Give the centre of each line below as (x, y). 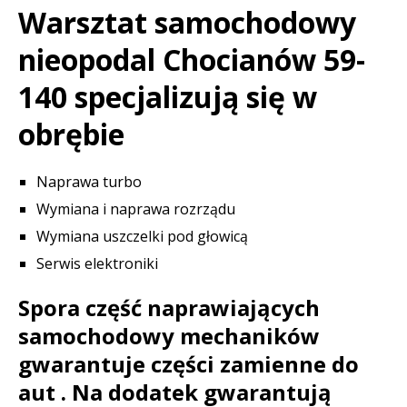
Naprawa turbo (89, 182)
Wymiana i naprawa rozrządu (136, 209)
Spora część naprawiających (169, 308)
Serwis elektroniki (97, 263)
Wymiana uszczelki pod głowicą (142, 236)
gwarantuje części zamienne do (189, 364)
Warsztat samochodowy (187, 22)
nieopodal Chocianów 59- (192, 60)
